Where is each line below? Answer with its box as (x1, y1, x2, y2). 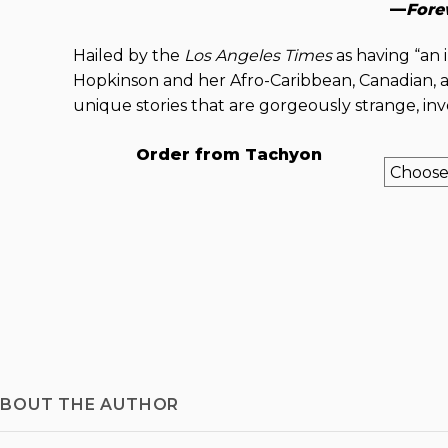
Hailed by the (73, 45, 185, 65)
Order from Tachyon (135, 144, 322, 164)
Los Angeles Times (184, 45, 333, 65)
